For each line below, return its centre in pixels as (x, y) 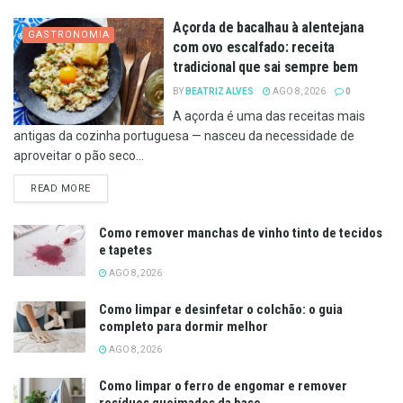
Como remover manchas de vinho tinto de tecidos (241, 233)
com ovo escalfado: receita (254, 47)
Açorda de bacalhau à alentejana (269, 27)
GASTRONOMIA (69, 34)
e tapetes (125, 250)
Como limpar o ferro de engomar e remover (223, 385)
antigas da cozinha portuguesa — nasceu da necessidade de (184, 135)
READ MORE (61, 188)
